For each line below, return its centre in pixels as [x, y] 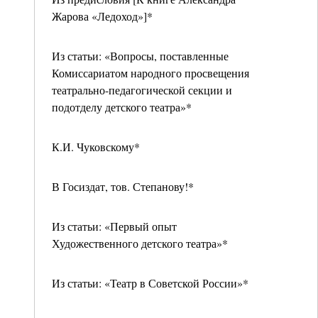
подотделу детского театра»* [122, 107]
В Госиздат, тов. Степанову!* [123, 186]
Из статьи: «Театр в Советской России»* [150, 283]
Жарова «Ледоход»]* [102, 16]
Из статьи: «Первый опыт [114, 226]
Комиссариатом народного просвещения [150, 73]
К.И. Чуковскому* [96, 147]
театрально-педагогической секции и [142, 90]
